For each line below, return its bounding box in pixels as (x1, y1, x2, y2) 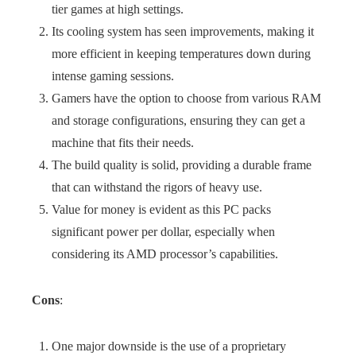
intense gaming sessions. (52, 69, 174, 83)
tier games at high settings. (52, 2, 184, 16)
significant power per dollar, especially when (52, 225, 275, 238)
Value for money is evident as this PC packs (52, 203, 271, 216)
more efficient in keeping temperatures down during (52, 47, 311, 60)
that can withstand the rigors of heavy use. (52, 180, 262, 194)
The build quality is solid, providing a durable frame (52, 158, 311, 172)
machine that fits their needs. (52, 136, 194, 149)
